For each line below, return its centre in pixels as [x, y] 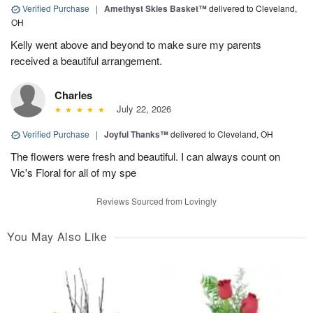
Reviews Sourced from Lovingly [156, 201]
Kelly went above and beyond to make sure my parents [136, 45]
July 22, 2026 [141, 109]
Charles [73, 95]
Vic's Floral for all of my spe [73, 173]
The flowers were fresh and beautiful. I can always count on [145, 156]
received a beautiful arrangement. [86, 61]
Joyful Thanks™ [136, 134]
